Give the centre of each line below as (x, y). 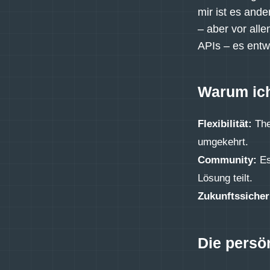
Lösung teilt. (225, 178)
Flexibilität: (225, 124)
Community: (227, 160)
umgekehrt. (223, 142)
